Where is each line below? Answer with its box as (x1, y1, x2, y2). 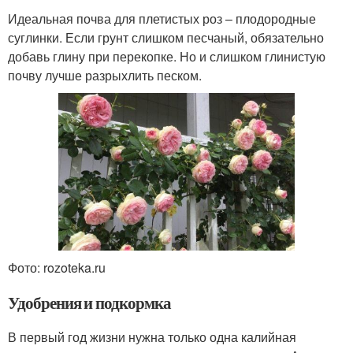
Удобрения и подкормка (8, 290, 171, 314)
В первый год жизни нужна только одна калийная (8, 327, 296, 346)
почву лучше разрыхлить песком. (8, 66, 202, 85)
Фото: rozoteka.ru (8, 258, 106, 277)
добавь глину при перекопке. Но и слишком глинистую (8, 47, 325, 66)
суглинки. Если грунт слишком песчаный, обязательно (8, 28, 324, 47)
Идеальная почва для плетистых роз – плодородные (8, 9, 316, 28)
